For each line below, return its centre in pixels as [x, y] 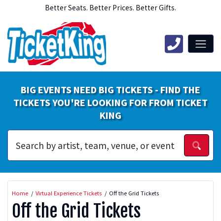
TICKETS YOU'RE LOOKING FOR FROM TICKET [110, 103]
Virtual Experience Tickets [69, 193]
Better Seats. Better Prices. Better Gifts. [110, 8]
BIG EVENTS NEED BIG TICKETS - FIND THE [110, 90]
